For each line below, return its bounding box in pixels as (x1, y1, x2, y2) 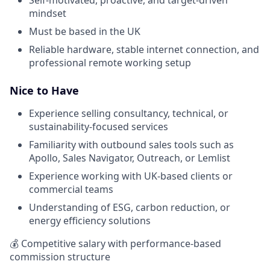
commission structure (10, 250, 110, 263)
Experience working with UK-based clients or (29, 169, 233, 183)
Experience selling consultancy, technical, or (29, 106, 228, 120)
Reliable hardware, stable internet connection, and (29, 42, 259, 56)
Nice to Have (10, 83, 79, 98)
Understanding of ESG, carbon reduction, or (29, 200, 230, 214)
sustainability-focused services (29, 119, 168, 133)
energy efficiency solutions (29, 213, 151, 227)
